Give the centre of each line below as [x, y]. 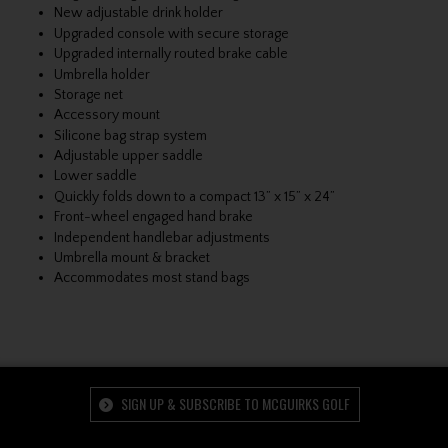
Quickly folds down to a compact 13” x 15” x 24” [194, 196]
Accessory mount [106, 115]
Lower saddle [95, 176]
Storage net [88, 94]
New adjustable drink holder [138, 13]
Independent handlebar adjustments [161, 237]
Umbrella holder [101, 74]
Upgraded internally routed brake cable [170, 54]
